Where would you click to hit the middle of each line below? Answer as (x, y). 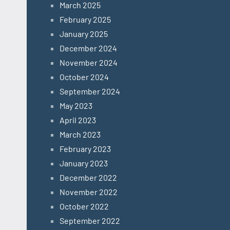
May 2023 (76, 106)
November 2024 (89, 63)
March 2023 (80, 135)
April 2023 (78, 120)
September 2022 (90, 221)
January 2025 (84, 34)
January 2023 (84, 163)
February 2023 (85, 149)
